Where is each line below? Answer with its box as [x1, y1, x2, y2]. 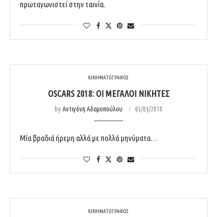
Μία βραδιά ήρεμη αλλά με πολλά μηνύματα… [20, 133, 158, 142]
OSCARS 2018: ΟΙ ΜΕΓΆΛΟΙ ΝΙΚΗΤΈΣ [47, 88, 170, 98]
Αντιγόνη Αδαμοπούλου [62, 105, 123, 113]
